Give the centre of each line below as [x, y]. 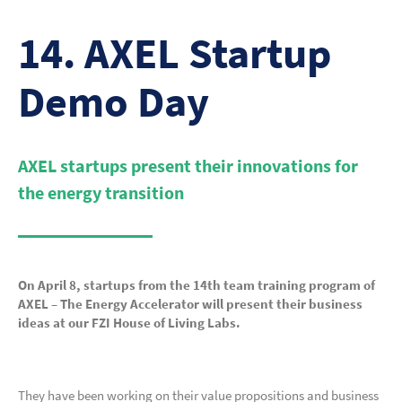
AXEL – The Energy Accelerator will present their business [190, 304]
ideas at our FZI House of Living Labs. [129, 323]
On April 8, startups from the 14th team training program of [197, 285]
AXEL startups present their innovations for [188, 166]
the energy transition [101, 192]
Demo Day [114, 101]
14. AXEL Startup [175, 53]
